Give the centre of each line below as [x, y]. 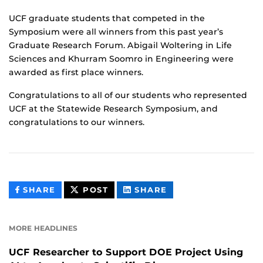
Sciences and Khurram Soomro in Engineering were [121, 58]
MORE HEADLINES [43, 228]
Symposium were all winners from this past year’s [116, 31]
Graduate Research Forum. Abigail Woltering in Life [120, 45]
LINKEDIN [190, 215]
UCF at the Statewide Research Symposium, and [113, 108]
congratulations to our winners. [77, 122]
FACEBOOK [81, 215]
